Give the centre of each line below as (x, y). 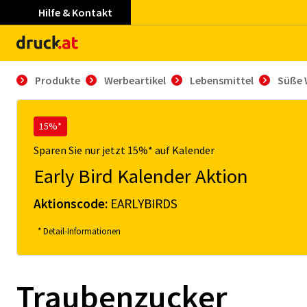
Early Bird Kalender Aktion (141, 176)
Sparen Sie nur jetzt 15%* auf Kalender (124, 150)
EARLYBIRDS (144, 204)
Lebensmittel (222, 80)
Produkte (58, 80)
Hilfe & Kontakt (75, 12)
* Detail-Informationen (79, 231)
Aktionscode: (72, 204)
